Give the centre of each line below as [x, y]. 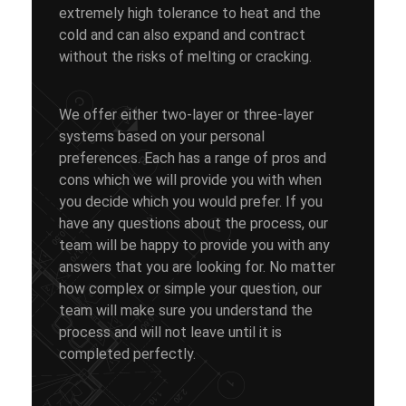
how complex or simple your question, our [190, 289]
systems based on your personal [162, 136]
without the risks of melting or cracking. [185, 57]
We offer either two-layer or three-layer [186, 115]
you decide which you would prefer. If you [191, 202]
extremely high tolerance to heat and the [190, 13]
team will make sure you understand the [186, 310]
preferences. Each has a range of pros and [193, 158]
